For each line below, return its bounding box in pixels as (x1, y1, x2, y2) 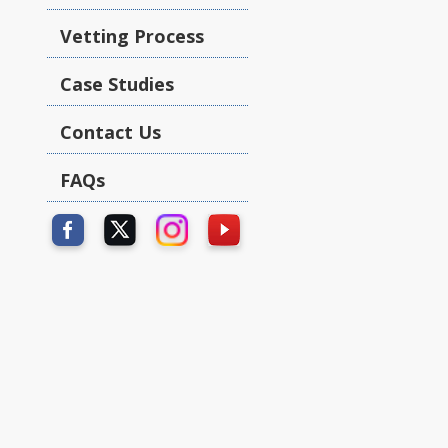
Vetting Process (60, 24, 204, 48)
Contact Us (60, 120, 161, 144)
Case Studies (60, 72, 174, 96)
